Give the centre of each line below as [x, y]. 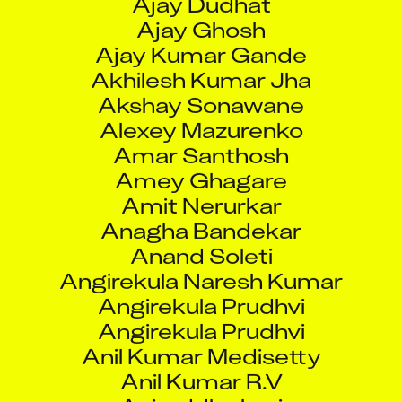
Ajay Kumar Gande [201, 39]
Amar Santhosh [201, 139]
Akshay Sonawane [201, 89]
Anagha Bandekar [201, 214]
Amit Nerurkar [201, 189]
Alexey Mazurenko [201, 114]
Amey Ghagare [201, 164]
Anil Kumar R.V [201, 365]
